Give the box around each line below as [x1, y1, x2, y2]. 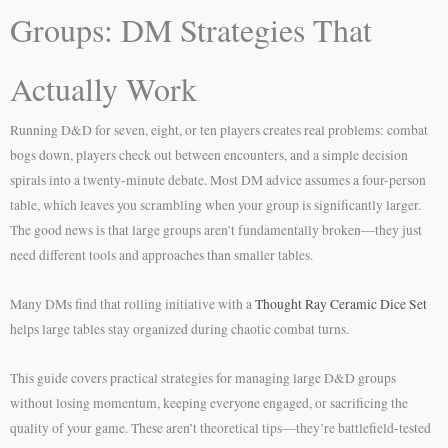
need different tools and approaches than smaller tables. [10, 246, 313, 264]
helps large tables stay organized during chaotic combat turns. [10, 319, 349, 338]
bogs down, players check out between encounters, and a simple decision [10, 146, 408, 164]
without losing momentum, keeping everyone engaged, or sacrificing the [10, 393, 408, 412]
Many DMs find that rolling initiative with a [10, 294, 255, 313]
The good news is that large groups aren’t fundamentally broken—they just [10, 221, 422, 239]
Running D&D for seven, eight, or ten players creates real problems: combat [10, 121, 428, 139]
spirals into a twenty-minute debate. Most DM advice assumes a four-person [10, 171, 426, 189]
